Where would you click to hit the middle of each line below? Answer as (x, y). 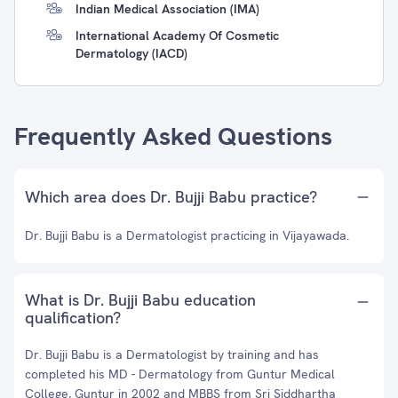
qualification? (73, 318)
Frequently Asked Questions (173, 136)
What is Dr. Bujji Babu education (140, 300)
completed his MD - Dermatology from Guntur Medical (180, 374)
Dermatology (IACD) (131, 53)
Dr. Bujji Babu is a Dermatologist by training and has (172, 354)
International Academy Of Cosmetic (177, 36)
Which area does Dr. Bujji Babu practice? (171, 197)
